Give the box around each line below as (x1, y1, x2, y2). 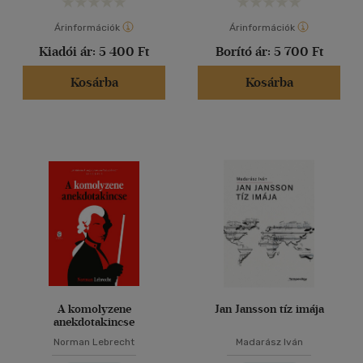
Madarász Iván (235, 336, 303, 348)
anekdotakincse (53, 315, 135, 329)
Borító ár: (215, 44, 274, 59)
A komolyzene (57, 302, 131, 316)
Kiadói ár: (39, 44, 99, 59)
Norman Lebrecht (53, 336, 135, 348)
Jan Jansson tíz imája (214, 302, 324, 316)
